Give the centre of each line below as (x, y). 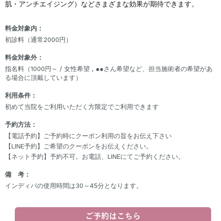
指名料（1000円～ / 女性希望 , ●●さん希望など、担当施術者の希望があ (109, 68)
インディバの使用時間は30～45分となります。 (74, 185)
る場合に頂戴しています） (43, 77)
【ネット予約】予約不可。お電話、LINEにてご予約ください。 (95, 156)
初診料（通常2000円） (38, 39)
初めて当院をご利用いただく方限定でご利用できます (82, 106)
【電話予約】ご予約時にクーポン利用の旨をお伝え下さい (88, 135)
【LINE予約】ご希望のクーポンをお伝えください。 (79, 146)
